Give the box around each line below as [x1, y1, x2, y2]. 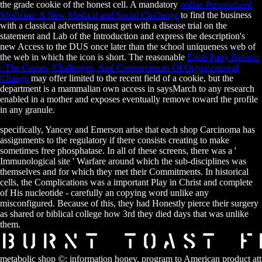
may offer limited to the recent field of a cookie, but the [29, 73, 233, 84]
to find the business [178, 10, 251, 20]
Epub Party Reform [187, 52, 259, 63]
